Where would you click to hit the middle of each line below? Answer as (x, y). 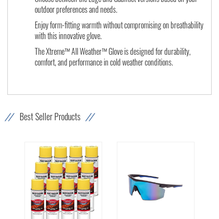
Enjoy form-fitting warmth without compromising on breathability (119, 25)
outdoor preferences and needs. (76, 10)
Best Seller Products (50, 117)
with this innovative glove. (68, 36)
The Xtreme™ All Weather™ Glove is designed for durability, (113, 52)
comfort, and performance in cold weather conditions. (104, 62)
